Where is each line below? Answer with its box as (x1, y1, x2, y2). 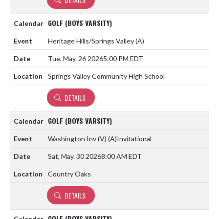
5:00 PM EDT (103, 54, 143, 63)
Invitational (117, 134, 152, 143)
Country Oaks (48, 169, 91, 178)
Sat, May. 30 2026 (48, 152, 101, 160)
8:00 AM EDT (101, 152, 142, 160)
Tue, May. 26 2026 (48, 54, 103, 63)
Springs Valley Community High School (48, 71, 165, 80)
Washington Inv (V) (48, 134, 108, 143)
